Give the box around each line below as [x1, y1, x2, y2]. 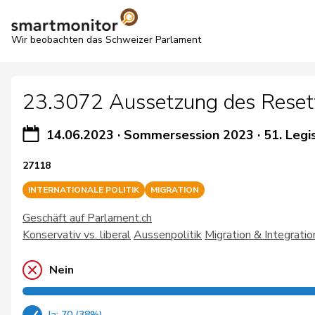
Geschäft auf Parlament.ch [22, 210, 152, 226]
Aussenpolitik [134, 227, 202, 243]
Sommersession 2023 [124, 127, 254, 143]
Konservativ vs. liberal [22, 227, 131, 243]
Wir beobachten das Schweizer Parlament [11, 33, 201, 46]
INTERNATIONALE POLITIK [28, 184, 139, 195]
